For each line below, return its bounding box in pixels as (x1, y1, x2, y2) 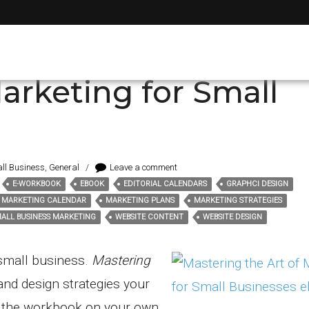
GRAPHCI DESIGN (226, 179, 288, 188)
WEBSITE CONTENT (115, 212, 183, 221)
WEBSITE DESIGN (203, 212, 262, 221)
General (49, 162, 79, 172)
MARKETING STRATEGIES (194, 196, 282, 205)
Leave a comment (110, 162, 177, 172)
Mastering (92, 252, 150, 268)
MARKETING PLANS (106, 196, 175, 205)
